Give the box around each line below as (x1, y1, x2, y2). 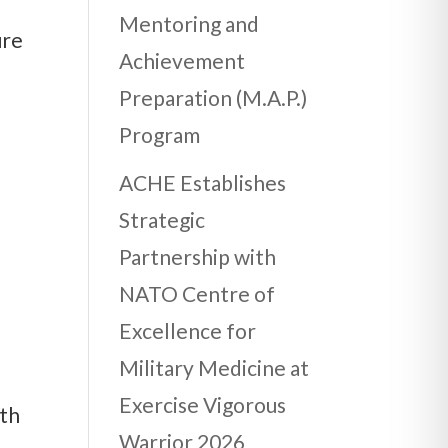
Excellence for (119, 317, 257, 343)
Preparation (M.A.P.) (119, 85, 308, 111)
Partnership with (119, 243, 277, 269)
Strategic (119, 206, 206, 232)
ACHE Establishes (119, 169, 287, 195)
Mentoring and (119, 11, 260, 37)
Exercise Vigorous (119, 391, 287, 417)
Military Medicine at (119, 354, 310, 380)
